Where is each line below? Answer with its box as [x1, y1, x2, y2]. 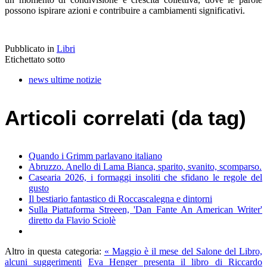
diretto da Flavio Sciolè [29, 215, 116, 226]
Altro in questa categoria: [5, 246, 101, 257]
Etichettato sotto [5, 54, 65, 65]
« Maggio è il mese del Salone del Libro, [104, 246, 263, 257]
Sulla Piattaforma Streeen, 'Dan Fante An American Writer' [29, 204, 262, 215]
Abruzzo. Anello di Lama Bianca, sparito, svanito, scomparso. [29, 162, 262, 172]
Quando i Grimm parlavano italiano [29, 151, 162, 162]
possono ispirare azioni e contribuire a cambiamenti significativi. [5, 5, 245, 16]
